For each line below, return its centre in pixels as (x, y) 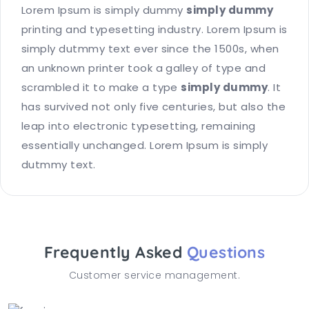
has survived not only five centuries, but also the (154, 106)
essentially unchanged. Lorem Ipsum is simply (145, 145)
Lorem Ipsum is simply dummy (104, 10)
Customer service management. (154, 275)
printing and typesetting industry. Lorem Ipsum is (154, 29)
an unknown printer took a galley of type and (144, 68)
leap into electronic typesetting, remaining (139, 126)
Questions (226, 252)
